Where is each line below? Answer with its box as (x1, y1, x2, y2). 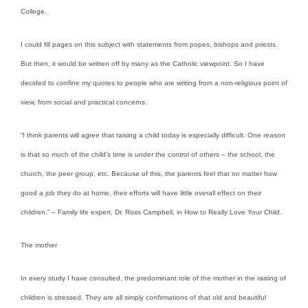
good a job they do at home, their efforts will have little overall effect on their (21, 188, 261, 197)
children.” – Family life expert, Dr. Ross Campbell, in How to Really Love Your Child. (21, 208, 282, 216)
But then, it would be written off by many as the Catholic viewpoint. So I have (21, 59, 265, 67)
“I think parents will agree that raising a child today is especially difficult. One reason (21, 131, 285, 139)
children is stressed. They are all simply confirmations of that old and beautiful (21, 293, 266, 301)
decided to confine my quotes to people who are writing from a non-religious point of (21, 78, 287, 87)
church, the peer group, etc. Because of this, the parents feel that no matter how (21, 169, 277, 177)
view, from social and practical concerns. (21, 98, 147, 106)
